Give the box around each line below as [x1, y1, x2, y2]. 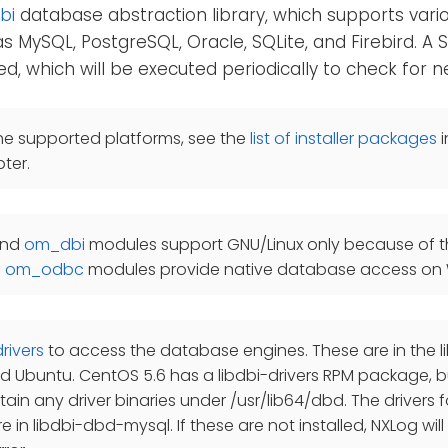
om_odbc [5, 258, 84, 282]
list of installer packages [250, 127, 437, 151]
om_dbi [24, 233, 85, 257]
